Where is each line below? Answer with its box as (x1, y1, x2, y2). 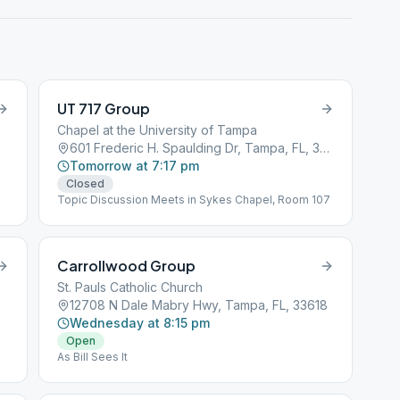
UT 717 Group (57, 99, 151, 118)
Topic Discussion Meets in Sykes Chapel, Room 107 (57, 193, 331, 206)
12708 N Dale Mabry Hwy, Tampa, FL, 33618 (70, 297, 329, 312)
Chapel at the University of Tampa (57, 122, 258, 137)
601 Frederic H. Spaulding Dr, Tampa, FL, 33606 (320, 140, 330, 155)
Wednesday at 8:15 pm (70, 315, 211, 330)
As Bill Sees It (57, 350, 129, 363)
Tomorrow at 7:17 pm (70, 158, 200, 173)
